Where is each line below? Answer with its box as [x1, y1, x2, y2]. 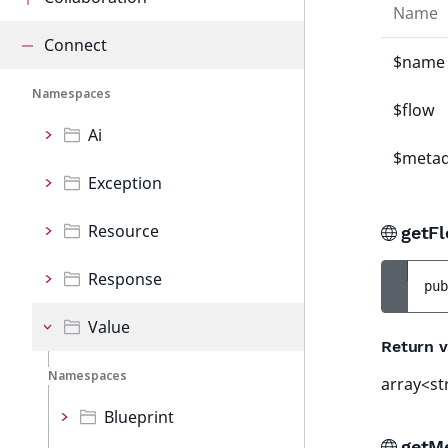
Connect [44, 34, 107, 56]
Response [88, 268, 162, 290]
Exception [88, 172, 162, 194]
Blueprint [104, 406, 174, 428]
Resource [88, 220, 159, 242]
